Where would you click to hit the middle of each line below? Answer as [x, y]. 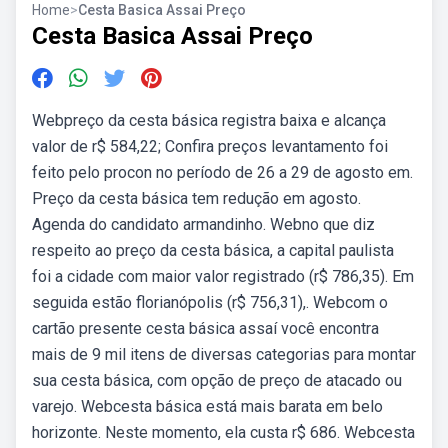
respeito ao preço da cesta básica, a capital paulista [213, 250]
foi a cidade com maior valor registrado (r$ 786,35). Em [223, 276]
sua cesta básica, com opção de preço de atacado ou [217, 380]
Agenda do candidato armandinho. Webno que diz [203, 224]
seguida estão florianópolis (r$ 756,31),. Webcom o [210, 302]
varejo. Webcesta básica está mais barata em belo [207, 406]
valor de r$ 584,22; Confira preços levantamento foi [210, 146]
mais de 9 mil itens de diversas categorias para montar [224, 354]
